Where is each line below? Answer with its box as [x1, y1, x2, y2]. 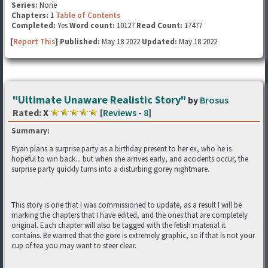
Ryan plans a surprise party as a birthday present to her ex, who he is [11, 143, 232, 154]
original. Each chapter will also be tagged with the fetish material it [11, 220, 226, 230]
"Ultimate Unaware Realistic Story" [13, 92, 186, 106]
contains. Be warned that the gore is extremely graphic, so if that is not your [11, 230, 255, 240]
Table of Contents [56, 10, 120, 20]
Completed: [11, 20, 56, 31]
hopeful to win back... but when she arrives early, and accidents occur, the [11, 153, 248, 164]
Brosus [200, 93, 229, 106]
